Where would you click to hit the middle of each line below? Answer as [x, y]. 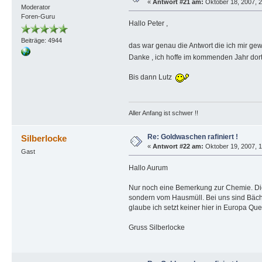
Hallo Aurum [148, 168]
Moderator [35, 7]
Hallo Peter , [148, 23]
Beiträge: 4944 [41, 40]
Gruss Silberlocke [156, 227]
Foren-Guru [38, 16]
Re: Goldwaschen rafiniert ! [192, 137]
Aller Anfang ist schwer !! [163, 113]
